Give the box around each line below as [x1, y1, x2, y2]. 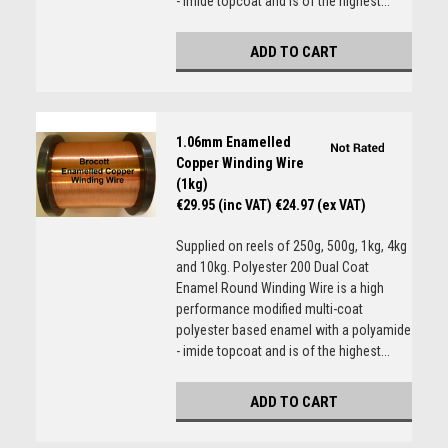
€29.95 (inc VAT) [175, 197, 272, 213]
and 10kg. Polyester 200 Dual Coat [175, 259, 369, 275]
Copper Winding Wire [175, 155, 304, 171]
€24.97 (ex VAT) [274, 197, 366, 213]
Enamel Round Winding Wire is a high [175, 280, 384, 296]
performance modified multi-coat [175, 301, 363, 317]
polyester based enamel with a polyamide [175, 322, 411, 338]
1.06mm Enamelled [175, 134, 291, 150]
